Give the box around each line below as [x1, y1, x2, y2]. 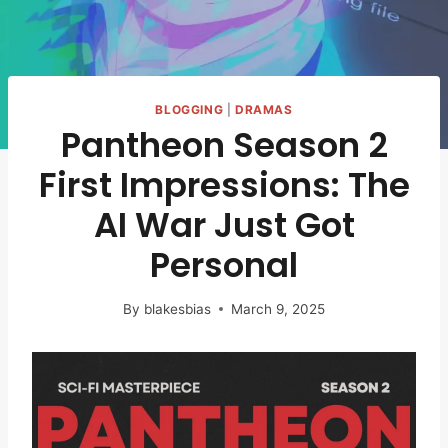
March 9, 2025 [230, 300, 325, 317]
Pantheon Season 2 [60, 121, 388, 170]
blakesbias [143, 300, 211, 317]
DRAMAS [234, 102, 293, 118]
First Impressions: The [38, 161, 410, 210]
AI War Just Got [93, 201, 355, 250]
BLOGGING [155, 102, 224, 118]
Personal [150, 241, 298, 290]
